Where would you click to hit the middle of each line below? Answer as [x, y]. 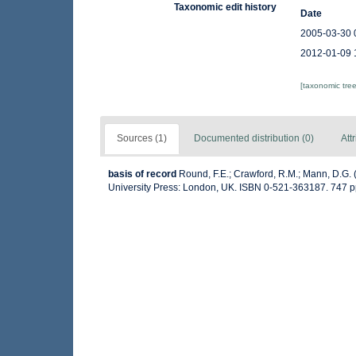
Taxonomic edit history [226, 7]
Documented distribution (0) [254, 138]
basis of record [142, 174]
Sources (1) [142, 138]
